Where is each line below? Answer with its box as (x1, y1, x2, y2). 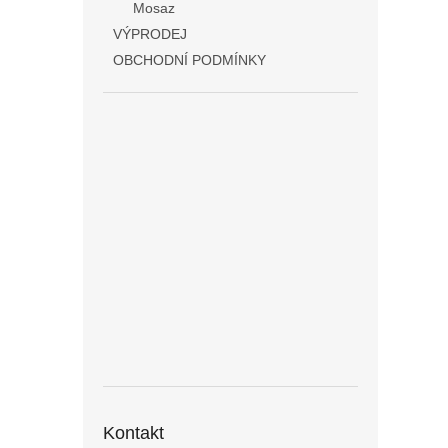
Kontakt (103, 423, 164, 443)
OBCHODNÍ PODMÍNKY (113, 52, 266, 68)
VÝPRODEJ (113, 26, 187, 42)
